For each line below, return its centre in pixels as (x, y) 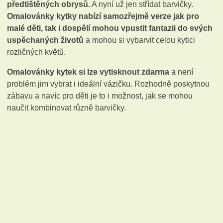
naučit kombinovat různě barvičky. (67, 108)
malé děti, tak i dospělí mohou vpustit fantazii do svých (110, 28)
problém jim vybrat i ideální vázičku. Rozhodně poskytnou (109, 84)
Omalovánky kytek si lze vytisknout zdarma (88, 72)
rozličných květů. (37, 52)
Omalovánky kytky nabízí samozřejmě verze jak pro (103, 16)
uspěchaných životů (46, 40)
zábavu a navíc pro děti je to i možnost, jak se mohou (100, 96)
